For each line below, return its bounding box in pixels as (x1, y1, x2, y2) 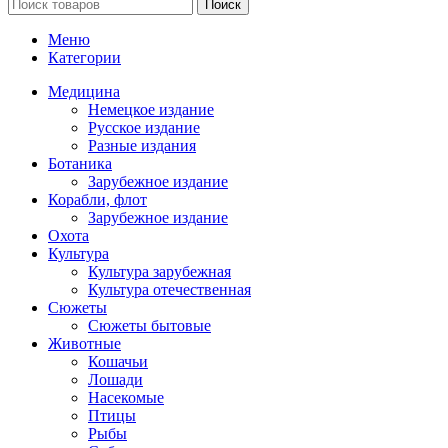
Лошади (88, 371, 143, 388)
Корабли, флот (48, 191, 147, 208)
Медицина (48, 83, 120, 100)
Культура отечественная (88, 281, 251, 298)
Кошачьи (88, 353, 148, 370)
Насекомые (88, 389, 164, 406)
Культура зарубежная (88, 263, 231, 280)
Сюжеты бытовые (88, 317, 211, 334)
